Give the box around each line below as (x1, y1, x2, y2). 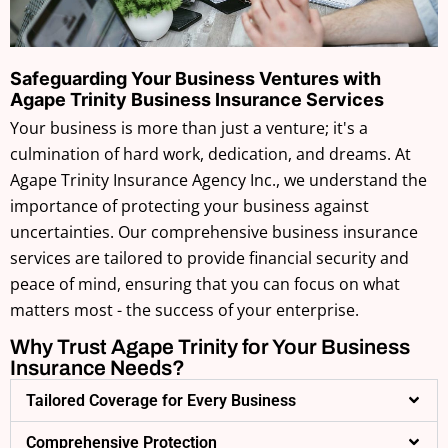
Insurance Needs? (10, 357, 185, 380)
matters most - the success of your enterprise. (10, 299, 359, 322)
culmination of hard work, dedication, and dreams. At (10, 143, 411, 166)
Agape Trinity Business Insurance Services (10, 89, 384, 111)
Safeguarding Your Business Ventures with (10, 68, 381, 90)
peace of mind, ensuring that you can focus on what (10, 273, 400, 296)
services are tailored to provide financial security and (10, 247, 409, 270)
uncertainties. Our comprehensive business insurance (10, 221, 418, 244)
